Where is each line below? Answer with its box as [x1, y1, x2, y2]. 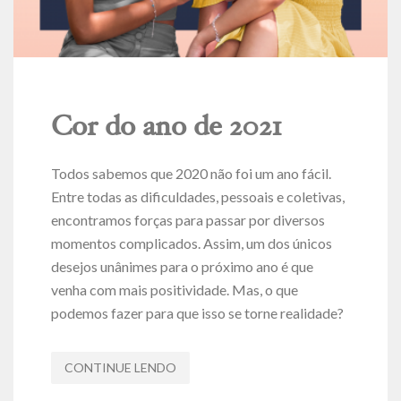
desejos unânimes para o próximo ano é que [50, 257, 313, 275]
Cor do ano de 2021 [50, 114, 282, 143]
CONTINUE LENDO [64, 359, 176, 375]
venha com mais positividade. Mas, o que [50, 280, 298, 298]
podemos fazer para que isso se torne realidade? [50, 303, 344, 321]
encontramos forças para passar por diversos [50, 210, 325, 228]
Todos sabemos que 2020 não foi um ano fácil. [50, 164, 331, 182]
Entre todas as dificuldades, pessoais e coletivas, [50, 187, 345, 205]
